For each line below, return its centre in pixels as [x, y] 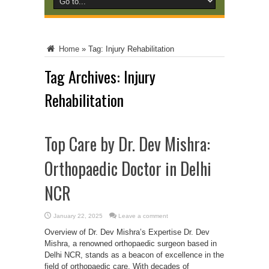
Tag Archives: [84, 76]
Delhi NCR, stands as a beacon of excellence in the [134, 255]
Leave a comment [143, 216]
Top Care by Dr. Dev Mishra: [127, 144]
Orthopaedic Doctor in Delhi [128, 168]
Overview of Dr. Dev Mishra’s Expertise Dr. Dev [127, 232]
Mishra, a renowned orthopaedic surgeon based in [131, 243]
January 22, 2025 [78, 216]
